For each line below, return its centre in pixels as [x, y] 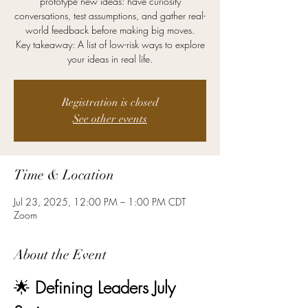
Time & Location [64, 175]
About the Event [60, 255]
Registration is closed [110, 102]
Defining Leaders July [108, 287]
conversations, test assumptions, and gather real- [110, 15]
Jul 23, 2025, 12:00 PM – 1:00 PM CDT [100, 202]
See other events [110, 119]
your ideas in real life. [110, 59]
